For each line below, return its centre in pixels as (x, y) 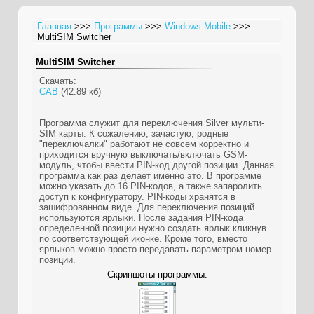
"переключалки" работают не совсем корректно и (144, 144)
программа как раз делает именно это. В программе (150, 176)
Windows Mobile (198, 26)
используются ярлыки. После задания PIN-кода (141, 218)
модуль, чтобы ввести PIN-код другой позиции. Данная (157, 165)
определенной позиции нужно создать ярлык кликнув (153, 228)
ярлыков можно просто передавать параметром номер (155, 249)
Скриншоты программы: (157, 274)
